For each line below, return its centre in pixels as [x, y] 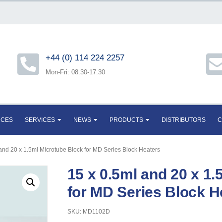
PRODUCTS [126, 120]
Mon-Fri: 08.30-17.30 [75, 72]
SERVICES [40, 120]
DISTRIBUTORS [184, 120]
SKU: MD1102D [88, 212]
